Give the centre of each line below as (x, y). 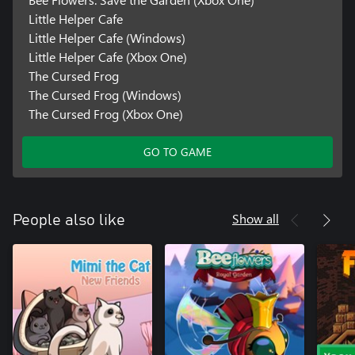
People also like (69, 221)
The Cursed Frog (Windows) (105, 95)
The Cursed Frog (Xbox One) (105, 114)
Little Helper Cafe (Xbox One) (107, 57)
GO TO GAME (177, 152)
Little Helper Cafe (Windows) (107, 38)
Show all (256, 219)
